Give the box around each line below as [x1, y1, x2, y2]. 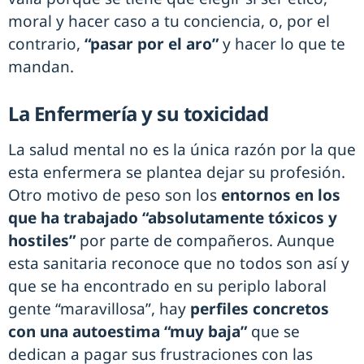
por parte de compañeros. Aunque [76, 230, 335, 252]
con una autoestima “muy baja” [8, 321, 247, 343]
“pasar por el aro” [84, 33, 223, 55]
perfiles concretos [190, 298, 329, 320]
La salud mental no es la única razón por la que [8, 139, 356, 161]
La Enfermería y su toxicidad [8, 100, 268, 128]
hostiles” [8, 230, 76, 252]
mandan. [8, 56, 74, 78]
